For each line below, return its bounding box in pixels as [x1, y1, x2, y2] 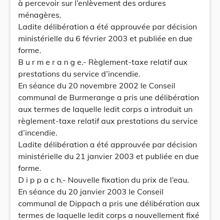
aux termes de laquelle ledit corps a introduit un [18, 104, 192, 114]
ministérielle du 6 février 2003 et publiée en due [18, 33, 192, 43]
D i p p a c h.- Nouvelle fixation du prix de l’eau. [18, 175, 189, 185]
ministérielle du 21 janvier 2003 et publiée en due [18, 151, 199, 161]
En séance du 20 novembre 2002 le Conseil [18, 81, 175, 90]
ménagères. [18, 10, 61, 20]
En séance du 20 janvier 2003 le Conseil [18, 187, 164, 196]
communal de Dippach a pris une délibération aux [18, 198, 200, 208]
